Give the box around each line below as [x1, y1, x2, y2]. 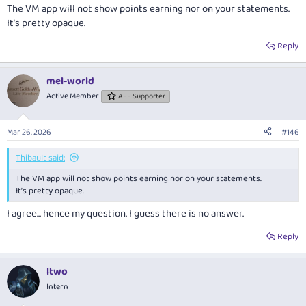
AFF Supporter [118, 90, 166, 103]
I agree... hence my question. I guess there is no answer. [7, 206, 244, 223]
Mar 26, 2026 [7, 125, 51, 139]
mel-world [46, 73, 94, 90]
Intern [46, 280, 68, 294]
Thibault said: [16, 150, 65, 165]
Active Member [46, 89, 99, 103]
